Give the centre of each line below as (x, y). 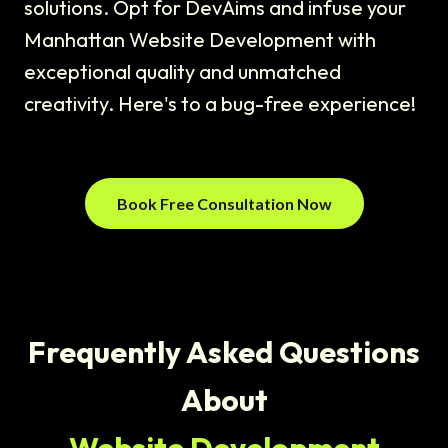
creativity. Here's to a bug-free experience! (220, 104)
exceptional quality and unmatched (182, 72)
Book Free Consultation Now (224, 204)
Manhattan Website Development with (200, 40)
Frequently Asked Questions (224, 352)
